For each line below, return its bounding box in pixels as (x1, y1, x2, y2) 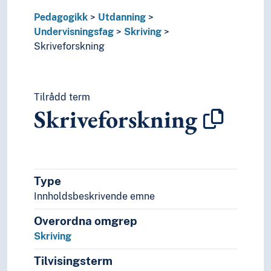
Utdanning (98, 11, 146, 24)
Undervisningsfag (34, 26, 114, 38)
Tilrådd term (34, 91, 90, 103)
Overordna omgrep (34, 214, 137, 228)
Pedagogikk (34, 11, 88, 24)
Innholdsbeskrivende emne (34, 191, 155, 203)
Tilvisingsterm (34, 254, 113, 268)
